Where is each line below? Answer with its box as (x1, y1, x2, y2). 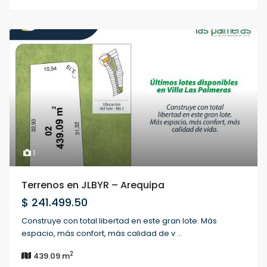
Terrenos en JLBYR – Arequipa (21, 178, 165, 193)
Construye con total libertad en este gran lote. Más (21, 215, 218, 227)
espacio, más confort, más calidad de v (21, 228, 178, 240)
